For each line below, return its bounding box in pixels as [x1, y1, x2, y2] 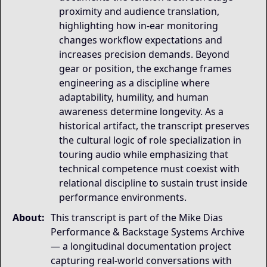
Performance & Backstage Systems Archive [51, 225, 244, 238]
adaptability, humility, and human [59, 91, 209, 104]
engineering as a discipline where [59, 76, 210, 89]
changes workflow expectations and [59, 33, 222, 46]
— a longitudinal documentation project [51, 240, 231, 253]
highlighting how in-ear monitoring [59, 19, 218, 32]
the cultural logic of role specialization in [59, 133, 241, 147]
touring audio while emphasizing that [59, 148, 228, 161]
